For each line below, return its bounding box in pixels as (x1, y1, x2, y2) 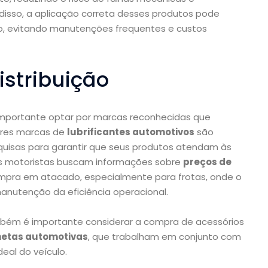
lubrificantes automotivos (67, 126, 194, 139)
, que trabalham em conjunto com (88, 230, 241, 243)
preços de (183, 156, 232, 169)
